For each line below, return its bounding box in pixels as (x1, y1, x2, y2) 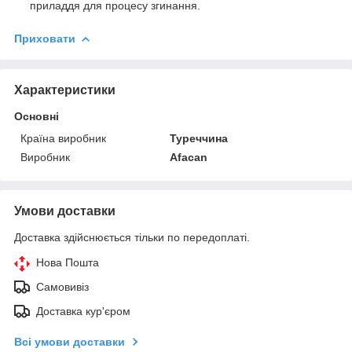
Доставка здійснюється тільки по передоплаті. (14, 230, 250, 244)
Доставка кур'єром (36, 304, 130, 317)
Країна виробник (20, 131, 106, 145)
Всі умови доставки (14, 335, 125, 348)
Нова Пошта (36, 255, 99, 269)
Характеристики (14, 82, 115, 97)
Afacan (170, 150, 208, 163)
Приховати (14, 31, 75, 45)
